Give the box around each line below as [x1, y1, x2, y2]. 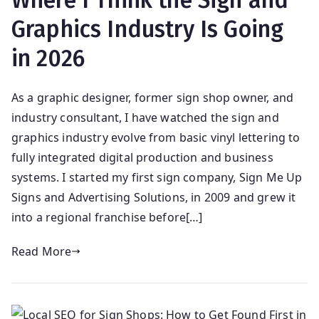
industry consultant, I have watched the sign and [11, 110, 279, 126]
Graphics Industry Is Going [11, 16, 284, 43]
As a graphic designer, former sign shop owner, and [11, 90, 294, 106]
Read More [11, 244, 72, 260]
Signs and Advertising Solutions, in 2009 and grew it [11, 189, 296, 206]
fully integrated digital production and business [11, 150, 273, 166]
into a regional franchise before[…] [11, 209, 203, 226]
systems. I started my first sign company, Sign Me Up [11, 169, 303, 186]
